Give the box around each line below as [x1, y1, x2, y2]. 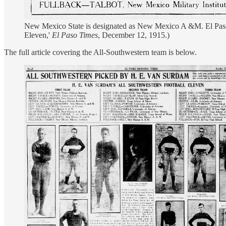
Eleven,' [24, 30, 52, 39]
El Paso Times [52, 30, 98, 39]
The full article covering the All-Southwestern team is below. [4, 47, 197, 56]
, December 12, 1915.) [98, 30, 169, 39]
